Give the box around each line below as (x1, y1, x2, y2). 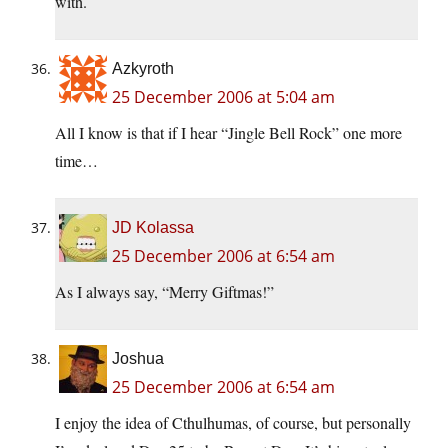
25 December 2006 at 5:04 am (112, 86, 335, 109)
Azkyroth (112, 60, 174, 78)
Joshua (112, 350, 164, 368)
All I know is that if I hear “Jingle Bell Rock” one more (55, 122, 402, 144)
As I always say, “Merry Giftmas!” (55, 281, 274, 303)
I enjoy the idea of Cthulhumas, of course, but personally (55, 412, 411, 434)
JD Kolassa (112, 219, 194, 237)
